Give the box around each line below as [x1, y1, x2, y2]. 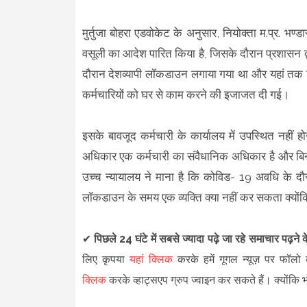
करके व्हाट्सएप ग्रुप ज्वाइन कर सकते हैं [106, 273, 264, 286]
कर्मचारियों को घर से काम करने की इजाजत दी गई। [82, 87, 292, 101]
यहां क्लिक [129, 252, 173, 266]
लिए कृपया [82, 252, 130, 266]
